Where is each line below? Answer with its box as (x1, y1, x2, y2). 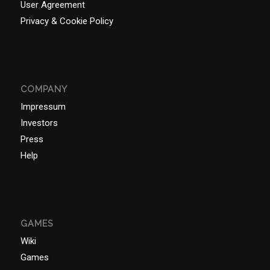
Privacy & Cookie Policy (20, 15, 113, 27)
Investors (20, 117, 58, 128)
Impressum (20, 101, 66, 112)
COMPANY (20, 84, 67, 94)
